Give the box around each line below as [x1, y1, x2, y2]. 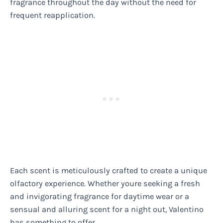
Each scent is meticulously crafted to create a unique [10, 166, 207, 176]
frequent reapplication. [10, 10, 95, 20]
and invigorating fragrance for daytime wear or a [10, 192, 189, 202]
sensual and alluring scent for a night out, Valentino [10, 205, 204, 215]
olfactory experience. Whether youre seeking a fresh [10, 179, 200, 189]
